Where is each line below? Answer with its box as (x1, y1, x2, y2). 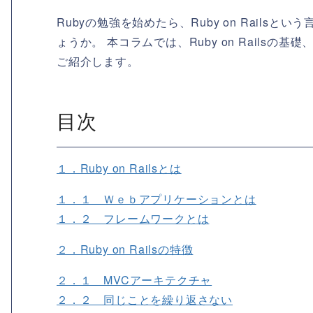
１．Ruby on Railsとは (57, 160, 182, 177)
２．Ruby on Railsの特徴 (57, 241, 194, 258)
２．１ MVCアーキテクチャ (57, 272, 212, 289)
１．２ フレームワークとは (57, 210, 210, 227)
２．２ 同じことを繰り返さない (57, 291, 233, 308)
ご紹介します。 (57, 53, 139, 70)
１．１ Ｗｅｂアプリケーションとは (57, 191, 256, 208)
